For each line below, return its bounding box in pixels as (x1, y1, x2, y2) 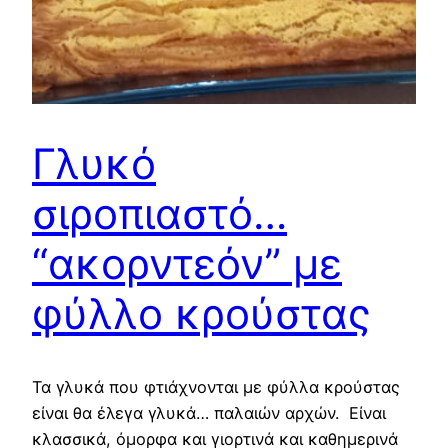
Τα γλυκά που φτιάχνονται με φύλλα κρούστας (32, 376, 400, 397)
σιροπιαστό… (32, 187, 287, 239)
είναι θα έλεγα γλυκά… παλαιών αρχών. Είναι (32, 402, 386, 423)
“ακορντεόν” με (32, 237, 342, 289)
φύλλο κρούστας (32, 287, 371, 339)
